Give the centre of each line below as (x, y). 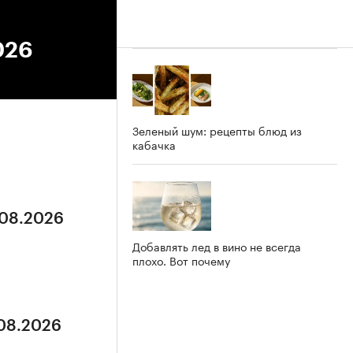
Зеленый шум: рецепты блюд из (217, 130)
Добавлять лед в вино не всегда (217, 245)
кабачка (154, 144)
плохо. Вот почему (181, 260)
